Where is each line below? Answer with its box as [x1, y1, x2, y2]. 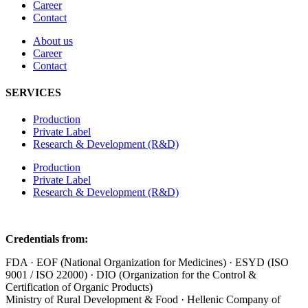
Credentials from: [5, 233, 88, 245]
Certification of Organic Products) [5, 281, 155, 294]
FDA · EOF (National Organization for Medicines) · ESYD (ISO [5, 256, 289, 269]
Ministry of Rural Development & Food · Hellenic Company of [5, 294, 280, 306]
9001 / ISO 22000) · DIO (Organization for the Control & [5, 269, 256, 281]
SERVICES [5, 87, 61, 99]
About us [33, 34, 73, 47]
